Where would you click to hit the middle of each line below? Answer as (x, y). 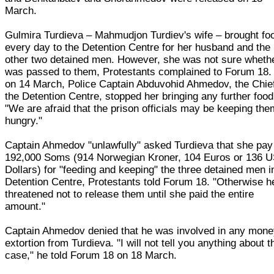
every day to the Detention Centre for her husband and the (138, 47)
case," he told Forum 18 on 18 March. (91, 255)
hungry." (24, 120)
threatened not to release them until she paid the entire (130, 194)
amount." (25, 206)
